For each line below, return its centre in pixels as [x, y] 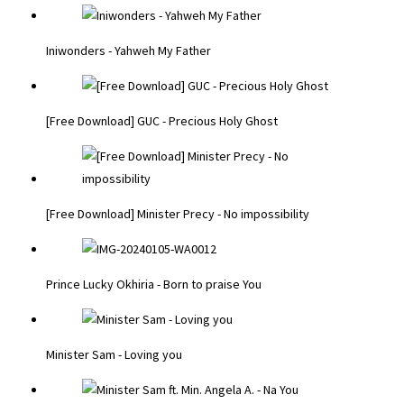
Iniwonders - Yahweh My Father [129, 50]
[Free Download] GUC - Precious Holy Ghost [162, 120]
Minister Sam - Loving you [114, 354]
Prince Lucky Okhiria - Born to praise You [154, 284]
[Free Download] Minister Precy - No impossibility [178, 213]
